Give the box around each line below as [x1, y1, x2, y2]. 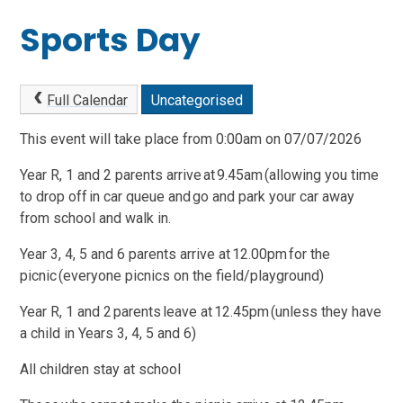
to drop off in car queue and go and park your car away [20, 188, 355, 206]
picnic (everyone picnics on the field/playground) [20, 267, 330, 285]
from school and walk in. [20, 210, 177, 228]
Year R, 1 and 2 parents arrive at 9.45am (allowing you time [20, 166, 380, 184]
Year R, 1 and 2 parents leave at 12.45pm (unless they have [20, 303, 382, 321]
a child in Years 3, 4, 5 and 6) [20, 325, 204, 343]
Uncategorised [150, 91, 243, 109]
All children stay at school [20, 361, 187, 379]
